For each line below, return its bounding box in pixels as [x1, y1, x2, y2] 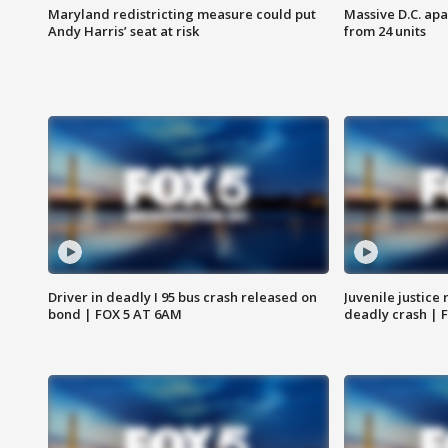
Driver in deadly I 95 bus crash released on [48, 288, 317, 307]
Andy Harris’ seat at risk [48, 22, 199, 41]
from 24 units [343, 22, 426, 41]
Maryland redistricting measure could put [48, 5, 316, 24]
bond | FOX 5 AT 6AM [48, 305, 182, 324]
